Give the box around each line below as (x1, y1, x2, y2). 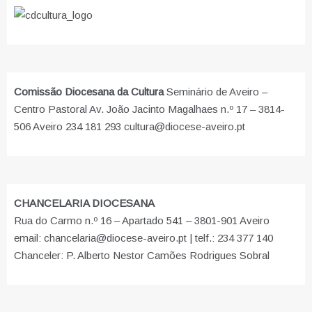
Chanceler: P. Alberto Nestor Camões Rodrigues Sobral (14, 249, 270, 261)
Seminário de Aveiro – (164, 85, 267, 97)
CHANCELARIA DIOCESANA (14, 196, 155, 209)
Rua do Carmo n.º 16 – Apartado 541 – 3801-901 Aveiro (14, 214, 270, 226)
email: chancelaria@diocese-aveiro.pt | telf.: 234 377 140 (14, 231, 273, 244)
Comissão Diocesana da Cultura (14, 85, 164, 97)
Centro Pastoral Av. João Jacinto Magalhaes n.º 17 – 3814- (14, 102, 285, 115)
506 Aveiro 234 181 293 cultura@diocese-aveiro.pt (14, 120, 251, 132)
